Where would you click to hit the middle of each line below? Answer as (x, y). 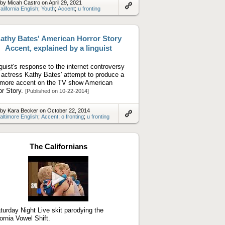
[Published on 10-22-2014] (57, 91)
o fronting (73, 116)
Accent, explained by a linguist (58, 48)
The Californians (58, 146)
